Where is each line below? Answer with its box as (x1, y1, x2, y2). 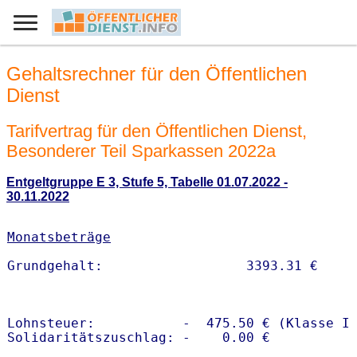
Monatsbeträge (7, 229, 111, 245)
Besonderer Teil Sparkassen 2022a (6, 140, 276, 161)
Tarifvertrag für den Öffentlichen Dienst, (6, 120, 307, 141)
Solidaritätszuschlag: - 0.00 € (7, 330, 270, 346)
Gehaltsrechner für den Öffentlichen (6, 63, 307, 85)
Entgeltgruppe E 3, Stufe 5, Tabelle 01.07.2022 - (6, 175, 288, 190)
